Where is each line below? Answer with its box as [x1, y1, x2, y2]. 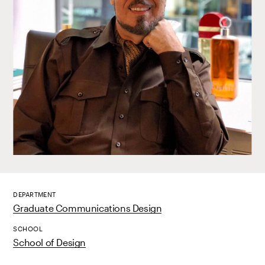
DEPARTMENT [13, 190, 56, 198]
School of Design [13, 236, 86, 248]
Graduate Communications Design [13, 202, 162, 214]
